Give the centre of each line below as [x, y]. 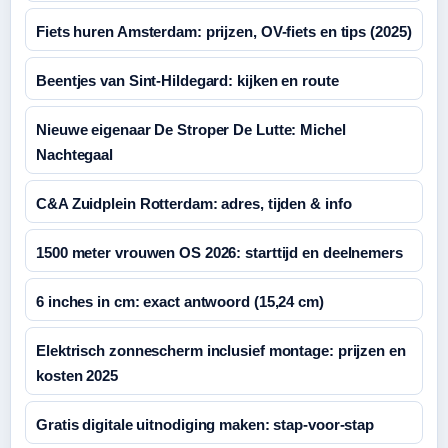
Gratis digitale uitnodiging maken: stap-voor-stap [205, 424]
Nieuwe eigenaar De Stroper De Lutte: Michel [191, 129]
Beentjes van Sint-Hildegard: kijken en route [187, 80]
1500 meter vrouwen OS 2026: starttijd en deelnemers [219, 252]
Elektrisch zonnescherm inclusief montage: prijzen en [221, 350]
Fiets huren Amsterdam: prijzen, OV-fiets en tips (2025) [224, 31]
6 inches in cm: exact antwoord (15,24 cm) [180, 301]
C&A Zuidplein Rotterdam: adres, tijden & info [194, 203]
